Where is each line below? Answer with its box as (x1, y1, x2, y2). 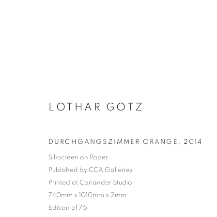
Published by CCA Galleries (48, 166, 132, 173)
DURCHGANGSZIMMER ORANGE (48, 138, 178, 145)
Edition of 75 (48, 204, 87, 211)
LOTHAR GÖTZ (48, 101, 144, 112)
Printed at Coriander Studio (48, 179, 132, 186)
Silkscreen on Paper (48, 154, 108, 161)
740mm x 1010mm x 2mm (48, 191, 126, 199)
